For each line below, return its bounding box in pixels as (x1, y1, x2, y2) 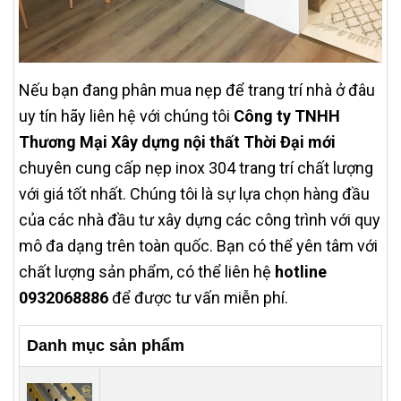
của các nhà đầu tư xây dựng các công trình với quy (19, 209, 380, 229)
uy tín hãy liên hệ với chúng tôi (19, 106, 234, 125)
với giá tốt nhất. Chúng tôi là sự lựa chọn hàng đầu (19, 183, 370, 203)
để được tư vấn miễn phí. (108, 287, 288, 307)
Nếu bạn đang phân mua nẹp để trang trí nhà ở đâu (19, 80, 375, 99)
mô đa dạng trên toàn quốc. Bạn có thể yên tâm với (19, 235, 378, 255)
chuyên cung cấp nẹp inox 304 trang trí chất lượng (19, 158, 373, 177)
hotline (271, 261, 327, 281)
